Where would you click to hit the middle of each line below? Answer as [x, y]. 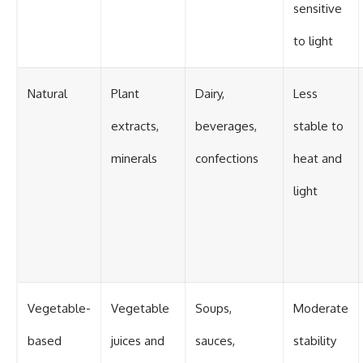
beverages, [226, 126]
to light [313, 41]
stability [315, 340]
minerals [134, 158]
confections [227, 158]
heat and [318, 158]
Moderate [321, 308]
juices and [138, 340]
